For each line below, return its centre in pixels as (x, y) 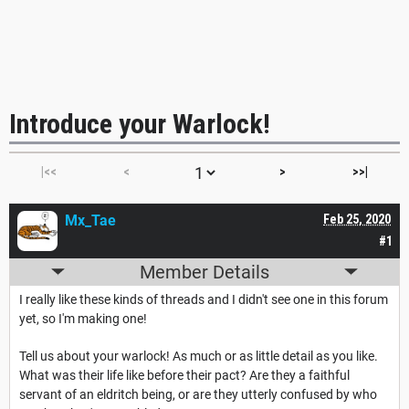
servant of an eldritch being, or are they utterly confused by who (198, 394)
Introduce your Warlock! (140, 123)
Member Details (204, 272)
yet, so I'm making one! (83, 318)
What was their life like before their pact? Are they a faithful (184, 375)
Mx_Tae (90, 220)
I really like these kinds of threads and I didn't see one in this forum (204, 299)
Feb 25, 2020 (357, 219)
